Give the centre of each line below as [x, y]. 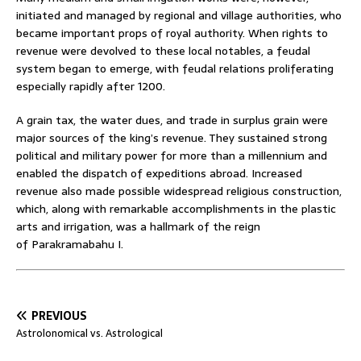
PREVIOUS [59, 315]
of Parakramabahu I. [70, 244]
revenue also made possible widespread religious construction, [179, 191]
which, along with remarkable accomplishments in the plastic [176, 208]
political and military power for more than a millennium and [172, 155]
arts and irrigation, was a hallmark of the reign [138, 226]
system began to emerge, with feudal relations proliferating [175, 68]
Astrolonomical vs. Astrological [89, 333]
